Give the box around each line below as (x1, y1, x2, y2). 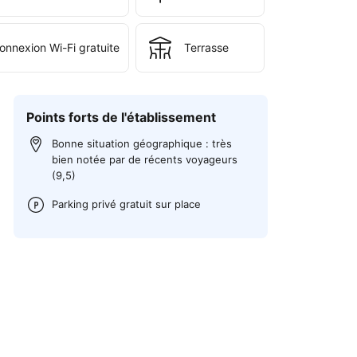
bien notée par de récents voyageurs (52, 152, 238, 166)
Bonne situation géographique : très (52, 136, 233, 150)
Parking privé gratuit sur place (52, 197, 202, 210)
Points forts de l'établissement (26, 109, 217, 125)
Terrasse (183, 41, 229, 54)
